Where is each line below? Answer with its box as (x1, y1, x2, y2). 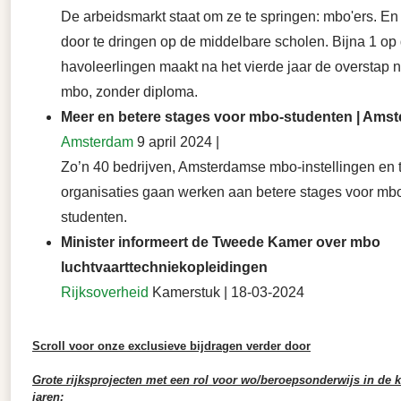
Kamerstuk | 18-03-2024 (149, 285, 304, 301)
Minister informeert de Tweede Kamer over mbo (61, 235, 380, 251)
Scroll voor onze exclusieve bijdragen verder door (32, 339, 311, 354)
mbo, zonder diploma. (61, 84, 198, 100)
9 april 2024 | (133, 134, 219, 150)
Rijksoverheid (61, 285, 149, 301)
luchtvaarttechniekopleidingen (61, 260, 268, 276)
